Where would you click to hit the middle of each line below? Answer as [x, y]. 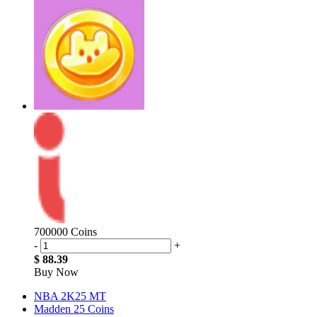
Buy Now [56, 272]
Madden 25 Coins [74, 309]
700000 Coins [65, 231]
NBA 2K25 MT [70, 296]
